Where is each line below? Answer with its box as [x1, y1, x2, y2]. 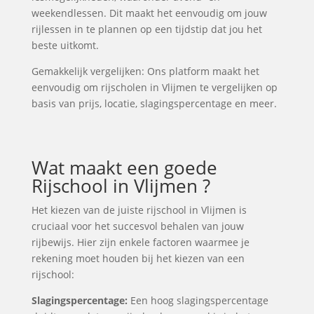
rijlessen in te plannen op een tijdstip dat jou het [31, 22, 262, 36]
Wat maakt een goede [31, 155, 217, 180]
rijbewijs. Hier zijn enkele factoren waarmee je [31, 235, 250, 249]
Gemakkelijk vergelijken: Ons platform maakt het [31, 64, 259, 78]
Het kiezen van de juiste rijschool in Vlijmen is [31, 203, 247, 217]
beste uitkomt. [31, 39, 99, 52]
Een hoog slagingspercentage [127, 294, 268, 307]
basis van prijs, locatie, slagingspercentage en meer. [31, 97, 277, 110]
